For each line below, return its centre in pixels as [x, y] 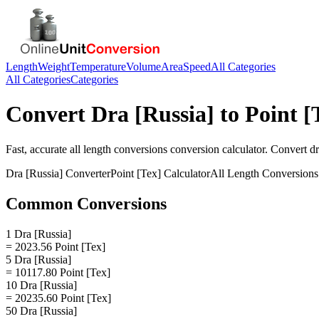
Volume [143, 67]
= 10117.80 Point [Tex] [58, 272]
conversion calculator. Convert [239, 149]
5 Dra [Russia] [38, 259]
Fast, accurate [38, 149]
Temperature [98, 67]
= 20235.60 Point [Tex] [58, 298]
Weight [54, 67]
